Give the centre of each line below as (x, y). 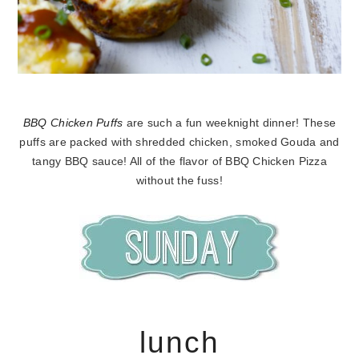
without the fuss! (179, 180)
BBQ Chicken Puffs (73, 123)
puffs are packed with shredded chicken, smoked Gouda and (179, 142)
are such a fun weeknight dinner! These (230, 123)
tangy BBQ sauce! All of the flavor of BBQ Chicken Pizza (179, 161)
